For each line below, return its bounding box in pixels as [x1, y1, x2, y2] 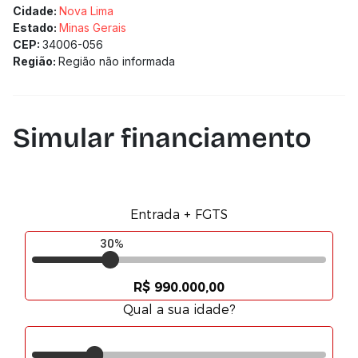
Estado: [13, 21, 59, 34]
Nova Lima [59, 4, 113, 18]
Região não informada [58, 54, 175, 68]
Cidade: [13, 4, 59, 18]
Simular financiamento [13, 121, 312, 154]
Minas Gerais [59, 21, 126, 34]
